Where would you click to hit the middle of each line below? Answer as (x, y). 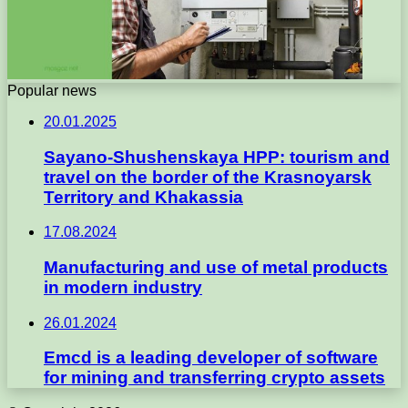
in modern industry (123, 288)
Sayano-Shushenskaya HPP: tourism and (217, 157)
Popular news (52, 90)
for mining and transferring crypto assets (214, 378)
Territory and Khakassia (143, 197)
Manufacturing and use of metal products (216, 268)
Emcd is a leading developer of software (211, 358)
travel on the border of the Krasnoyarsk (208, 177)
